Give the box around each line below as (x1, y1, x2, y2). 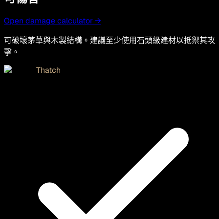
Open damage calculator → (4, 15, 101, 26)
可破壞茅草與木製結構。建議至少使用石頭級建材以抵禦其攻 (4, 35, 215, 45)
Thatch (36, 65, 61, 75)
